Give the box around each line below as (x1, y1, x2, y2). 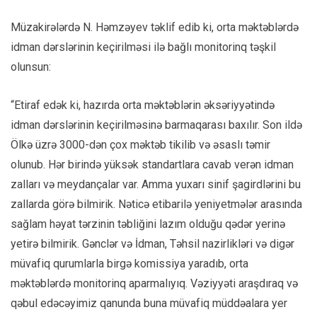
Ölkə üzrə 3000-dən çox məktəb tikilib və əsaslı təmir (11, 137, 270, 151)
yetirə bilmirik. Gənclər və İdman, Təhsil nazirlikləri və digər (11, 236, 294, 250)
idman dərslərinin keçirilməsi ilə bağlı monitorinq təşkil (11, 40, 276, 54)
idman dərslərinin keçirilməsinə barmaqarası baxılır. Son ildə (11, 117, 302, 132)
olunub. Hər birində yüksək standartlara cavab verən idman (11, 157, 294, 171)
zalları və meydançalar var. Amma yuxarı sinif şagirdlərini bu (11, 177, 301, 191)
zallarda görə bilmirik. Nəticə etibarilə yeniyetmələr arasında (11, 197, 302, 211)
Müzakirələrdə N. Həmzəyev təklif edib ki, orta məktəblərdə (11, 20, 299, 34)
